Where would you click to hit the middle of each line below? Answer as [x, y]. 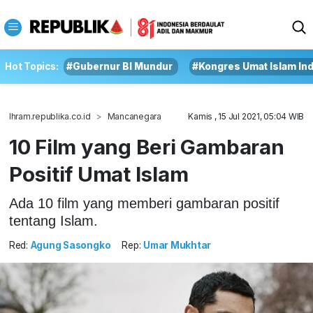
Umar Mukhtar [177, 246]
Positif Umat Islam [99, 174]
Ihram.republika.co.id [50, 116]
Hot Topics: [32, 66]
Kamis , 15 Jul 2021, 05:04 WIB [246, 116]
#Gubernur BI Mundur [120, 66]
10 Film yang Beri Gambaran [146, 147]
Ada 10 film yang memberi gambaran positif [144, 203]
